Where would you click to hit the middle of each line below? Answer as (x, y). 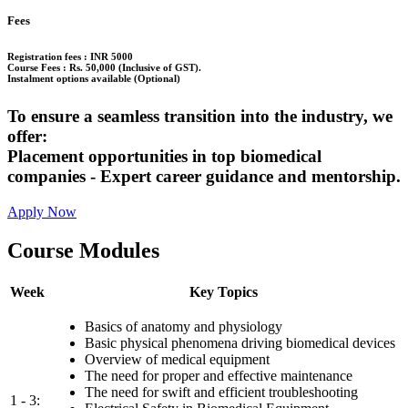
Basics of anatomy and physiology (184, 326)
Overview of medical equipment (177, 359)
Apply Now (42, 211)
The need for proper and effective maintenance (219, 375)
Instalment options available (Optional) (94, 79)
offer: (27, 136)
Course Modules (83, 250)
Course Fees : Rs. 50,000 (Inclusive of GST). (104, 68)
